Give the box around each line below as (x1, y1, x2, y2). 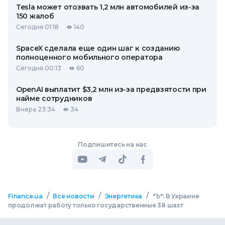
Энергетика (104, 192, 143, 200)
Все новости (53, 192, 94, 200)
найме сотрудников (16, 94, 92, 103)
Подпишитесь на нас (78, 141, 147, 148)
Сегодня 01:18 (16, 23, 59, 31)
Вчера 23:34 (16, 105, 55, 113)
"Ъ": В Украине (152, 192, 199, 200)
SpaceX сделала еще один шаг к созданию (16, 44, 180, 53)
